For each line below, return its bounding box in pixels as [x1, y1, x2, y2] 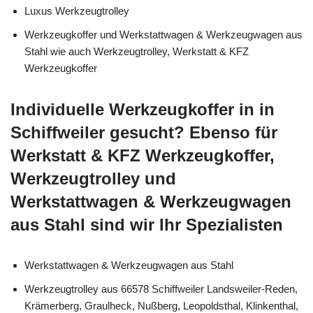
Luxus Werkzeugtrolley [24, 4, 129, 17]
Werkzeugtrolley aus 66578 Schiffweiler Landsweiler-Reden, [24, 282, 298, 295]
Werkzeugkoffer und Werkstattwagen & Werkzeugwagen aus [24, 28, 303, 41]
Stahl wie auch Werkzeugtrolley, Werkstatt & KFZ [24, 45, 249, 57]
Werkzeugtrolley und [10, 168, 176, 188]
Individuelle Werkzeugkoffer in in [10, 99, 275, 119]
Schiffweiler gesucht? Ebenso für [10, 122, 277, 142]
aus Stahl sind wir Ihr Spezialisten [10, 214, 283, 234]
